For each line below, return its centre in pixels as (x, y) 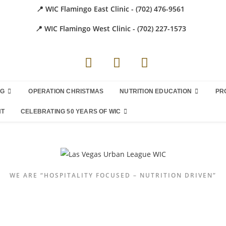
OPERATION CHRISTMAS (66, 91)
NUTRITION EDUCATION (156, 91)
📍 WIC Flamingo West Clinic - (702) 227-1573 (110, 29)
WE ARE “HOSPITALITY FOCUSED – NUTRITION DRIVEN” (113, 175)
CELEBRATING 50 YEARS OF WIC (71, 111)
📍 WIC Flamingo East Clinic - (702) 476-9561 (110, 9)
